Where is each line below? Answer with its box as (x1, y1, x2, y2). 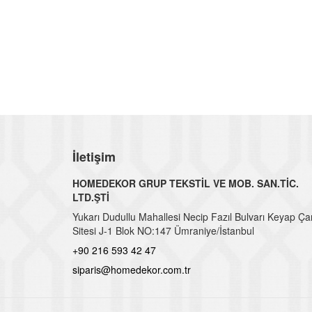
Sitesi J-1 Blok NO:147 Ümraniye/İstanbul (72, 224, 254, 237)
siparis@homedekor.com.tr (72, 263, 191, 276)
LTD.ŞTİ (72, 190, 109, 204)
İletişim (72, 148, 116, 166)
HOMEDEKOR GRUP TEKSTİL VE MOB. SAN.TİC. (72, 176, 299, 190)
